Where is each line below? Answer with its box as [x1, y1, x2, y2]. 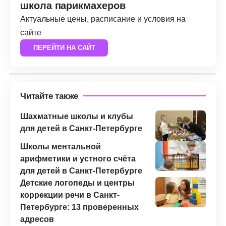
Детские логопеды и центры [20, 178, 135, 187]
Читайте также [20, 91, 79, 101]
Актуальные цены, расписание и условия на [20, 14, 186, 23]
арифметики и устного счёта [20, 154, 136, 163]
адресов [20, 214, 54, 223]
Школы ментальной [20, 142, 101, 151]
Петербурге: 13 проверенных [20, 202, 139, 211]
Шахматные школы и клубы [20, 111, 133, 121]
